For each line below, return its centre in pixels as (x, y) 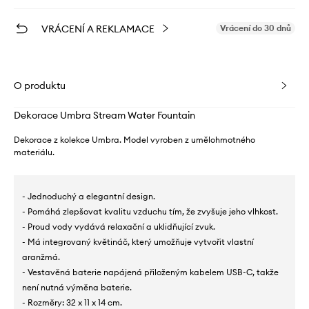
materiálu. (34, 152)
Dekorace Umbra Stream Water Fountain (104, 115)
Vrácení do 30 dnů (256, 28)
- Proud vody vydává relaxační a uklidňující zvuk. (119, 227)
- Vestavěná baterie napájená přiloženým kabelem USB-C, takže (150, 272)
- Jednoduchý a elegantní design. (89, 196)
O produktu (40, 86)
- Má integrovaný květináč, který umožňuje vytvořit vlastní (138, 242)
